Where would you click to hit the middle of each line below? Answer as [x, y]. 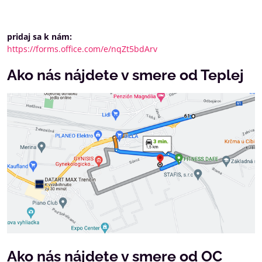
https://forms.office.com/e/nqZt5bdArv [82, 49]
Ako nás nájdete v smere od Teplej [125, 75]
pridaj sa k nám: [39, 37]
